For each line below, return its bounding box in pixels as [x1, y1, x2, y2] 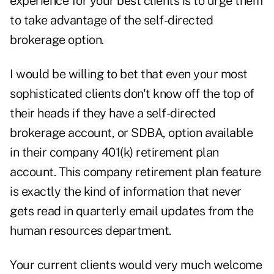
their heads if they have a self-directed [10, 106, 215, 121]
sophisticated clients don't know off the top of [10, 86, 254, 102]
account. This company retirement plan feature [10, 165, 261, 180]
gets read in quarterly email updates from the [10, 204, 254, 219]
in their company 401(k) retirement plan [10, 145, 219, 160]
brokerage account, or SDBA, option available [10, 125, 253, 141]
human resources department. [10, 223, 171, 239]
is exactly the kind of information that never [10, 184, 242, 199]
